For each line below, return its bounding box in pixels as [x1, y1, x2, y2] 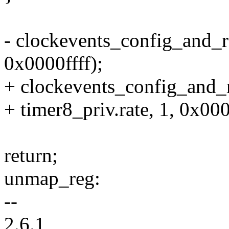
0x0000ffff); [4, 52, 103, 75]
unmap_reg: [4, 167, 100, 190]
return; [4, 144, 58, 167]
